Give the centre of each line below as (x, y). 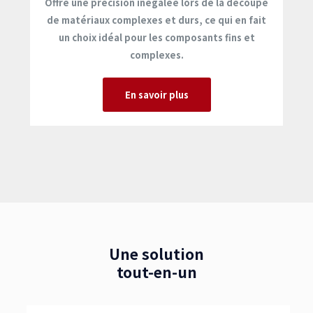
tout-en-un (156, 272)
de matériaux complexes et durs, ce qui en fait (156, 20)
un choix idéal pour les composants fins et (156, 37)
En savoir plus (156, 95)
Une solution (156, 254)
